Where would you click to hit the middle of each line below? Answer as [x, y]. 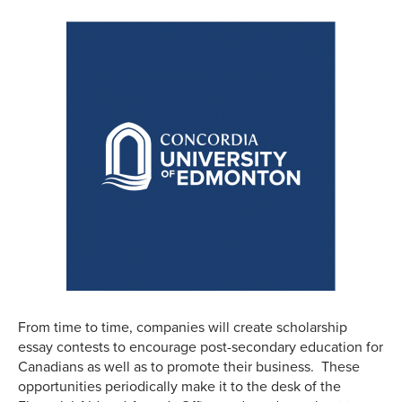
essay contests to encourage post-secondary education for [201, 348]
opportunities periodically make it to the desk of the [179, 387]
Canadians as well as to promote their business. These [189, 367]
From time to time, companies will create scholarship [183, 328]
